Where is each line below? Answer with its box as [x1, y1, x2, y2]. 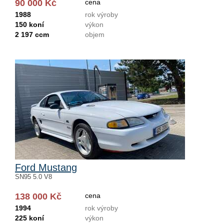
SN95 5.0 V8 [15, 173, 52, 180]
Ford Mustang [15, 162, 77, 173]
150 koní [15, 20, 44, 28]
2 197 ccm [15, 30, 49, 38]
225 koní [15, 214, 44, 222]
